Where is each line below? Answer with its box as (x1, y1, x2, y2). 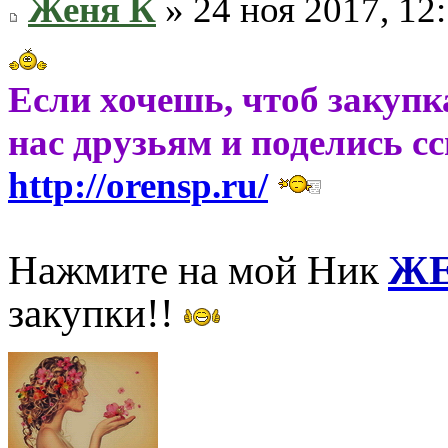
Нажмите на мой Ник (8, 248, 379, 294)
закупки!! (8, 291, 174, 337)
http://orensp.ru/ (8, 165, 268, 207)
